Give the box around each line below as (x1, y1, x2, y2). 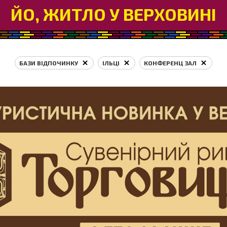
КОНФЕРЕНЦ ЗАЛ (144, 59, 197, 66)
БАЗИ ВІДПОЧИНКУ (19, 59, 78, 66)
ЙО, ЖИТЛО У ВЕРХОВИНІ (11, 3, 216, 24)
